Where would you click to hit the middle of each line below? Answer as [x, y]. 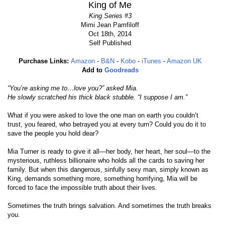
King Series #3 [110, 16]
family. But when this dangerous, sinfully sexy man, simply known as [108, 170]
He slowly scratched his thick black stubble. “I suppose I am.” [98, 97]
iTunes [151, 61]
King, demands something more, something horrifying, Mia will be [103, 179]
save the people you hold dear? [53, 134]
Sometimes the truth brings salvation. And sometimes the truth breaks [110, 206]
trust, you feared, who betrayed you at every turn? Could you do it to [107, 125]
